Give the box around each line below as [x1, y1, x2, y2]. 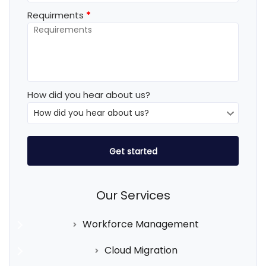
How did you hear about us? [27, 88, 150, 101]
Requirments [27, 8, 84, 21]
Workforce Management [83, 217, 199, 231]
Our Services [96, 186, 170, 204]
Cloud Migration [104, 243, 178, 257]
